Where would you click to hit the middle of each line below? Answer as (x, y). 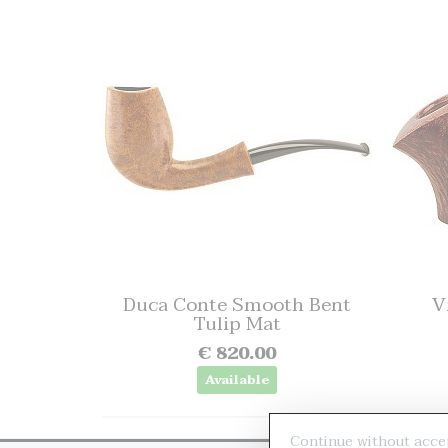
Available (237, 379)
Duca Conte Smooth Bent (237, 305)
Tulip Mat (237, 324)
